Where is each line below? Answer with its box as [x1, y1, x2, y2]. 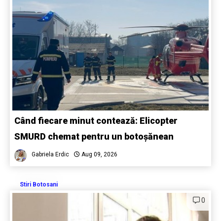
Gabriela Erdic [32, 150, 69, 158]
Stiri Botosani [20, 181, 58, 188]
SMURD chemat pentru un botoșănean [14, 131, 176, 142]
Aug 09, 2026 [80, 150, 117, 158]
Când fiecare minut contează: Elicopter [14, 115, 178, 126]
